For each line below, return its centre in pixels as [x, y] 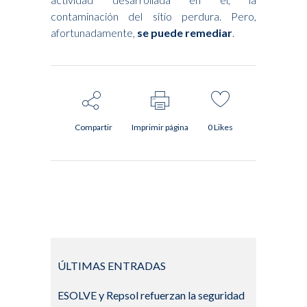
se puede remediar [185, 33]
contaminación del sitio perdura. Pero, [153, 16]
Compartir [93, 127]
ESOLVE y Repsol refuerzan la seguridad [151, 295]
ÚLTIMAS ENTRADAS [112, 266]
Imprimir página [160, 127]
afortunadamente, [94, 33]
